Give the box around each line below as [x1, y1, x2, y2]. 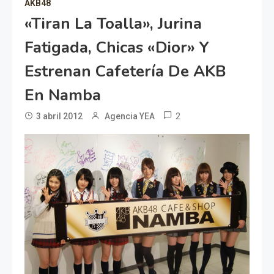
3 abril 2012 [36, 111, 83, 122]
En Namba [24, 84, 101, 106]
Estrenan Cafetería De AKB [24, 61, 226, 83]
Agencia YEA [105, 111, 155, 122]
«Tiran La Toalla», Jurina [24, 13, 202, 35]
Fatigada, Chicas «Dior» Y [24, 37, 209, 59]
